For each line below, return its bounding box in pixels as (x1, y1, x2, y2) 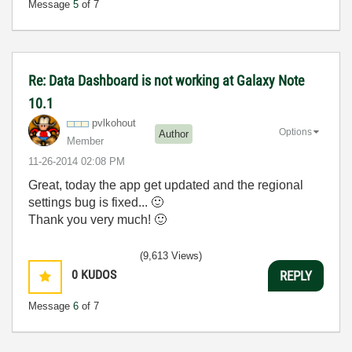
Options (279, 126, 312, 137)
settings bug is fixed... (28, 196, 151, 209)
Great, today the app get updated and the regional (28, 178, 303, 192)
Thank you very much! (28, 213, 154, 226)
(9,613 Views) (140, 250, 202, 262)
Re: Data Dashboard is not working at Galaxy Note (28, 72, 304, 89)
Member (67, 135, 104, 147)
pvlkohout (92, 117, 136, 129)
